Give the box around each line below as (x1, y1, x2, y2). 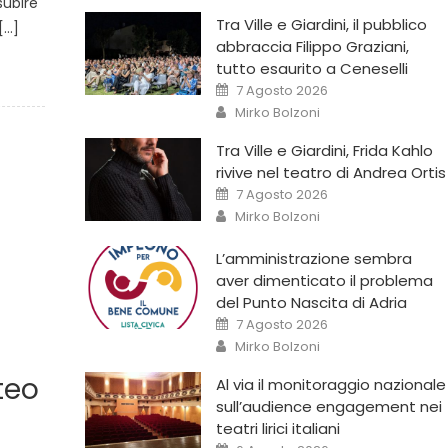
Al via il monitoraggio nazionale (215, 373, 446, 395)
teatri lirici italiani (215, 417, 340, 439)
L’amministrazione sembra (215, 247, 412, 269)
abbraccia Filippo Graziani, (215, 35, 409, 57)
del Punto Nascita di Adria (215, 291, 407, 313)
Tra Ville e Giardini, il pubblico (215, 13, 427, 35)
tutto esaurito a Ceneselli (215, 57, 408, 79)
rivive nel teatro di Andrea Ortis (215, 161, 446, 183)
